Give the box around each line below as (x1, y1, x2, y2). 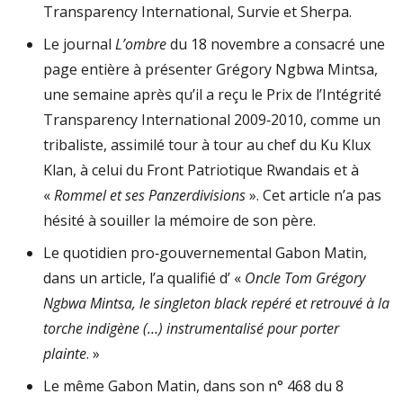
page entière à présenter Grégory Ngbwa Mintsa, (43, 59, 378, 79)
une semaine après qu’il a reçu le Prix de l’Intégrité (43, 85, 381, 104)
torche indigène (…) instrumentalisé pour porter (43, 318, 339, 338)
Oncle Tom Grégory (245, 268, 365, 288)
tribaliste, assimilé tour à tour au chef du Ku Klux (43, 135, 371, 155)
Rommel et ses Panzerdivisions (54, 185, 246, 205)
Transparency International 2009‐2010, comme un (43, 110, 381, 130)
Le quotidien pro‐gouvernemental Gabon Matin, (43, 243, 367, 263)
